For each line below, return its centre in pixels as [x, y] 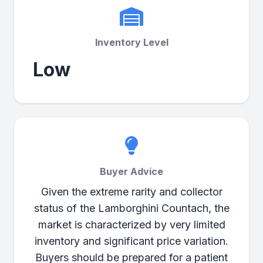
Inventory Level [131, 42]
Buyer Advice [131, 171]
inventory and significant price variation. [131, 241]
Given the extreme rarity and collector [131, 192]
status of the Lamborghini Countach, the [131, 208]
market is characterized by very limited [131, 225]
